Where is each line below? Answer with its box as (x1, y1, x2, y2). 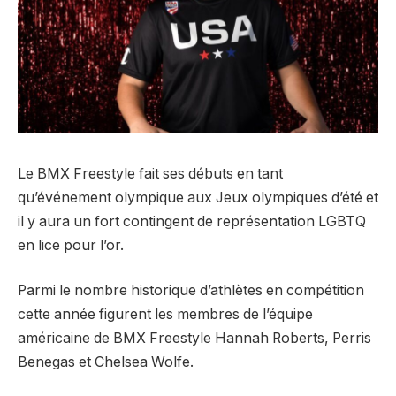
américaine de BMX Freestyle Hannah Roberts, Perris (18, 330, 371, 347)
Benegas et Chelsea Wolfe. (18, 354, 194, 371)
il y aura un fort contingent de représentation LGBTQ (18, 212, 366, 230)
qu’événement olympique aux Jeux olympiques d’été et (18, 188, 378, 206)
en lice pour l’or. (18, 236, 124, 254)
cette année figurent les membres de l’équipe (18, 306, 313, 324)
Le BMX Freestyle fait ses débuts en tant (18, 164, 283, 182)
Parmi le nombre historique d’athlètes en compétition (18, 282, 364, 300)
